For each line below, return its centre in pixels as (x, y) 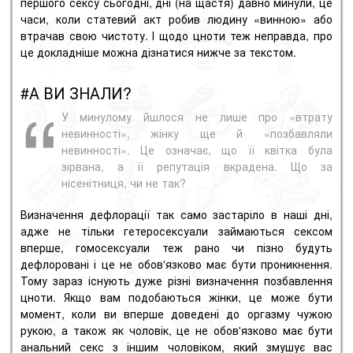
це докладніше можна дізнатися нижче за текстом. (158, 52)
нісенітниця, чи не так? (123, 182)
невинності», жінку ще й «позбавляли (197, 133)
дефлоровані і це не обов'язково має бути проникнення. (176, 264)
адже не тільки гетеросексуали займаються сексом (176, 231)
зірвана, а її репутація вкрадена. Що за (197, 166)
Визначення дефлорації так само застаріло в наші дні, (176, 215)
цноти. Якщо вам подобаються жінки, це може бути (176, 297)
